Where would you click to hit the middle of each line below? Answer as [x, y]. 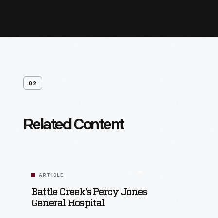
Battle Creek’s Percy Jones [89, 192]
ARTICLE [52, 175]
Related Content [73, 126]
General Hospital [68, 203]
